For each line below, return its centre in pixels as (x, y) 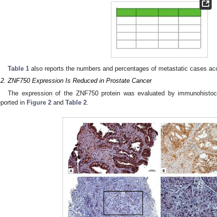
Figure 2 (39, 102)
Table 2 (76, 102)
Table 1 (19, 68)
